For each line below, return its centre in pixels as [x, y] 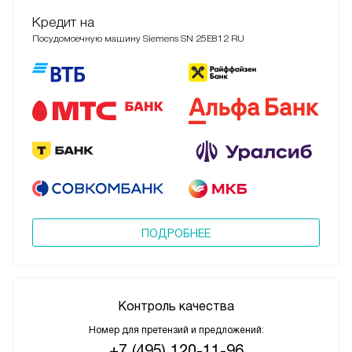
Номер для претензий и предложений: [176, 330]
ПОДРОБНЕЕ [176, 234]
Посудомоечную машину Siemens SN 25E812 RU [138, 39]
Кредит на [63, 23]
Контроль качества [176, 306]
